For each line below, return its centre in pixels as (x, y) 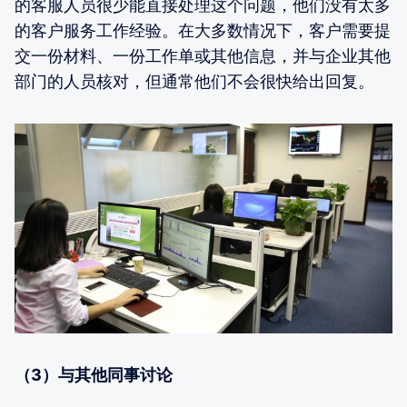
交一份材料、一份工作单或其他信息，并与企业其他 (203, 55)
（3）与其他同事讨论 (94, 375)
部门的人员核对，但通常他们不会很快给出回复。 (194, 81)
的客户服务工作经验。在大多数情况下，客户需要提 (203, 30)
